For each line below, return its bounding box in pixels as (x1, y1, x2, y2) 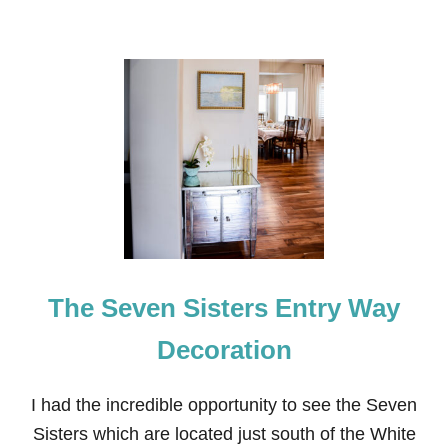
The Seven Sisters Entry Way (48, 293, 400, 323)
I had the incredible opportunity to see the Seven (31, 395, 417, 415)
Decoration (156, 335, 292, 365)
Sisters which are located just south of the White (32, 424, 416, 444)
